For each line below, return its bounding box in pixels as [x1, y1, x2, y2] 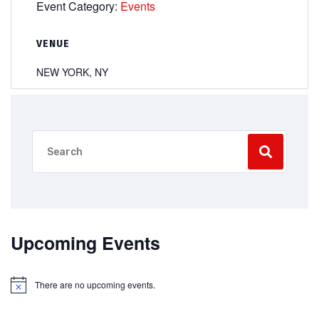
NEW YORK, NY [36, 65, 108, 80]
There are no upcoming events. [35, 278, 155, 291]
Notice [10, 283, 35, 296]
